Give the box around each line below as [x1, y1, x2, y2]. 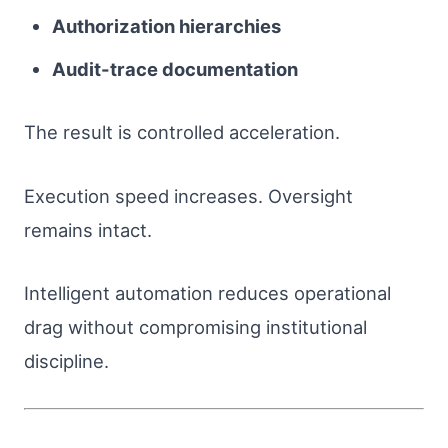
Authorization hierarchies [51, 14, 281, 37]
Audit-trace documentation [51, 57, 298, 80]
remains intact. [24, 218, 152, 241]
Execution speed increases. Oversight [24, 184, 353, 207]
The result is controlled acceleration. [24, 121, 340, 144]
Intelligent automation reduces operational [24, 282, 391, 305]
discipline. [24, 350, 109, 373]
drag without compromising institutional [24, 316, 367, 339]
